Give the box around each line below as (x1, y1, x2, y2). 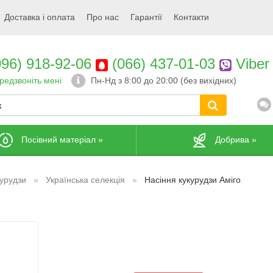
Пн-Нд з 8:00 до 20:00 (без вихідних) (90, 76, 236, 85)
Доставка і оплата (4, 12, 75, 22)
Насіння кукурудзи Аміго (144, 175, 241, 185)
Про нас (87, 12, 119, 22)
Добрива (215, 134, 249, 144)
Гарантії (130, 12, 162, 22)
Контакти (174, 12, 209, 22)
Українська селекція (46, 175, 125, 185)
